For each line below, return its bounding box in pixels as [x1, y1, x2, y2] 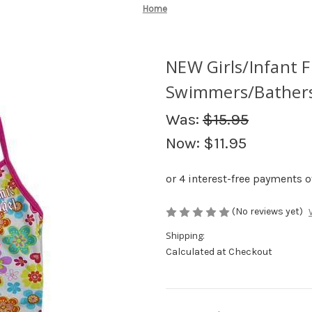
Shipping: [166, 229, 205, 242]
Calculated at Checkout [166, 246, 272, 258]
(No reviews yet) [232, 205, 303, 217]
